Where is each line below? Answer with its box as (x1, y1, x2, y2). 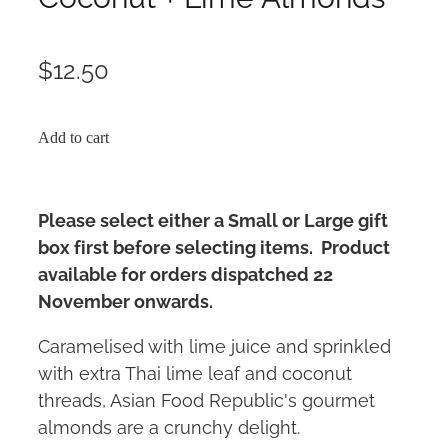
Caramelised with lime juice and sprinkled (38, 332, 391, 358)
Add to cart (38, 129, 109, 147)
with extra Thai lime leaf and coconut (38, 359, 352, 385)
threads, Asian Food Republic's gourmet (38, 386, 375, 412)
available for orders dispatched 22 (38, 260, 333, 286)
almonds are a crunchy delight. (38, 413, 300, 439)
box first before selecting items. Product (38, 233, 390, 259)
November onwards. (38, 287, 213, 313)
